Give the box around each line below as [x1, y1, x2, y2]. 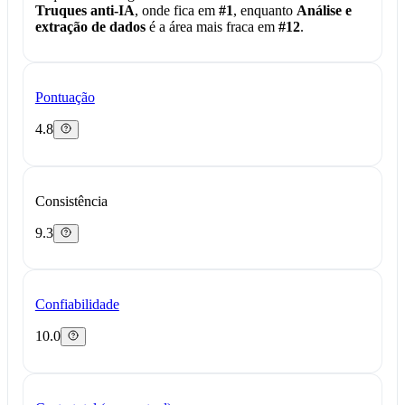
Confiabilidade [34, 297, 119, 313]
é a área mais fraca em [145, 19, 278, 35]
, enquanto [232, 3, 297, 19]
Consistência [34, 193, 108, 209]
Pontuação [34, 89, 95, 105]
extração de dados [34, 19, 146, 35]
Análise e [296, 3, 352, 19]
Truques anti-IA [34, 3, 135, 19]
